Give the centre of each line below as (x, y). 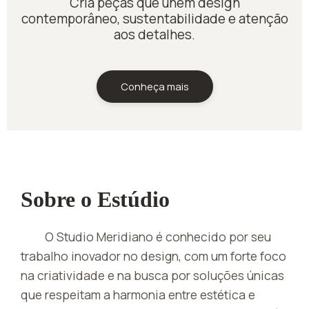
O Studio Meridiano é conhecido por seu (158, 236)
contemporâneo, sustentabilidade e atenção (154, 18)
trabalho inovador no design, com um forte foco (153, 256)
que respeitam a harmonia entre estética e (138, 294)
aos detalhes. (154, 34)
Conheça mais (154, 86)
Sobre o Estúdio (95, 199)
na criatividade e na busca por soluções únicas (152, 275)
